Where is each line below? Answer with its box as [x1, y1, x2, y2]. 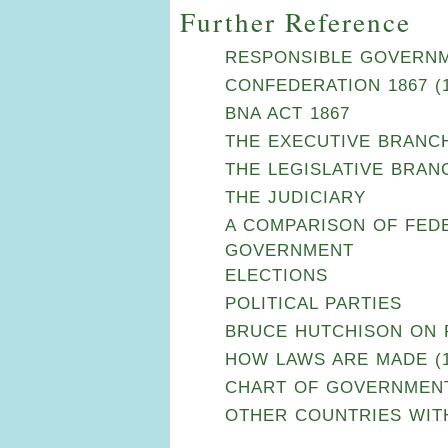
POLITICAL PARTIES [225, 293, 402, 313]
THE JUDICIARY [225, 187, 366, 207]
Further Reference [180, 3, 411, 40]
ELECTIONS [225, 265, 328, 285]
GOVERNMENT [225, 240, 354, 260]
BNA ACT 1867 [225, 103, 350, 123]
